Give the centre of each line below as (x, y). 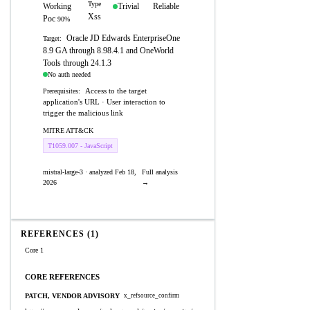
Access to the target (116, 91)
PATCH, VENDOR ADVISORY (72, 296)
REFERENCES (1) (60, 234)
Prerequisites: (62, 91)
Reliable (166, 6)
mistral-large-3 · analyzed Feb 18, (90, 172)
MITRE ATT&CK (68, 130)
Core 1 (34, 250)
